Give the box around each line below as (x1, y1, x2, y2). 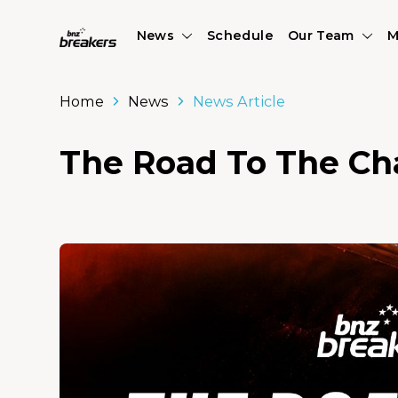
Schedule (206, 28, 274, 44)
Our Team (287, 28, 354, 44)
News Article (192, 92, 285, 110)
